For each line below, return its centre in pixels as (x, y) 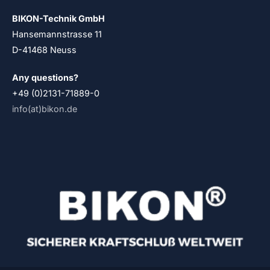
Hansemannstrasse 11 (58, 34)
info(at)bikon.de (45, 108)
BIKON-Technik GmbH (58, 18)
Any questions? (45, 77)
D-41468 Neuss (44, 49)
